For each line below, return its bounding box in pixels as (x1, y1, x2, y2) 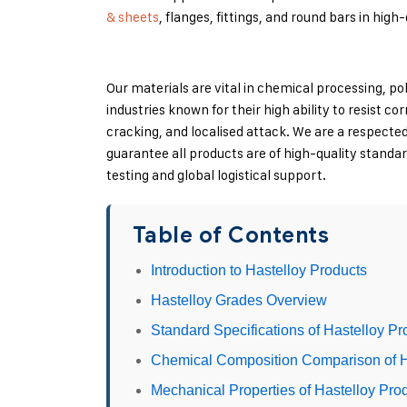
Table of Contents (133, 222, 330, 249)
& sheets (106, 8, 159, 25)
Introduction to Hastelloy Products (151, 263, 367, 278)
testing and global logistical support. (106, 166, 326, 184)
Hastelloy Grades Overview (151, 293, 327, 308)
